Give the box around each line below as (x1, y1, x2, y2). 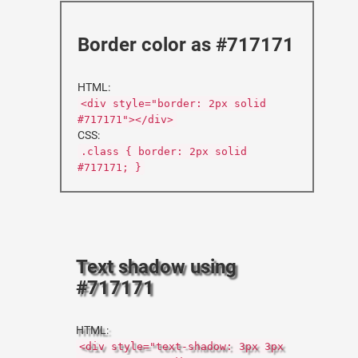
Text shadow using (76, 256, 237, 278)
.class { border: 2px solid (81, 145, 247, 157)
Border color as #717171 (78, 34, 294, 56)
